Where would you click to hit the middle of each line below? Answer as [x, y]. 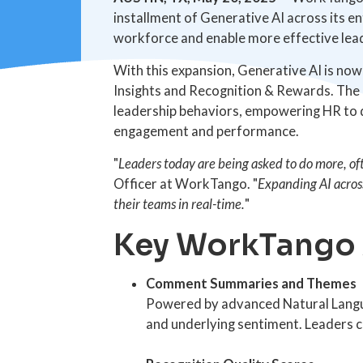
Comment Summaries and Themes [251, 284]
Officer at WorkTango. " [185, 184]
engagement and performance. [206, 132]
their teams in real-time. [179, 205]
